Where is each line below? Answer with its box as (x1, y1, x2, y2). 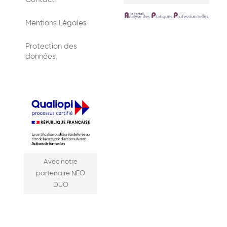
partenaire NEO (36, 170, 85, 177)
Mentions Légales (25, 19, 87, 27)
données (25, 53, 56, 61)
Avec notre (44, 159, 78, 166)
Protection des (25, 43, 77, 51)
